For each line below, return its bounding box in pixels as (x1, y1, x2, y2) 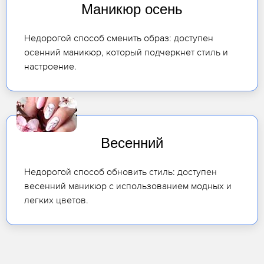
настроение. (24, 61, 77, 72)
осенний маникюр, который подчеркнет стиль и (24, 47, 228, 58)
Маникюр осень (81, 1, 183, 18)
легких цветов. (24, 194, 88, 206)
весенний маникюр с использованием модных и (24, 180, 232, 192)
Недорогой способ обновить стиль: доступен (24, 166, 217, 177)
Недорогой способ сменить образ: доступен (24, 32, 213, 44)
